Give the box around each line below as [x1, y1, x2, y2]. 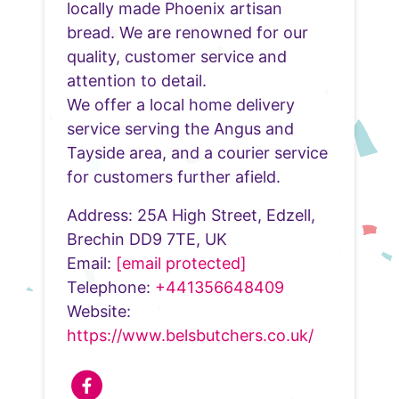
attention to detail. [67, 70, 207, 90]
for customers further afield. [67, 167, 281, 186]
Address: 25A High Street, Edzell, [67, 205, 315, 224]
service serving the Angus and [67, 118, 294, 138]
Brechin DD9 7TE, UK [67, 229, 227, 248]
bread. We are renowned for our [67, 22, 308, 42]
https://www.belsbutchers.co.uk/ [67, 325, 313, 345]
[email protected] [116, 253, 247, 273]
